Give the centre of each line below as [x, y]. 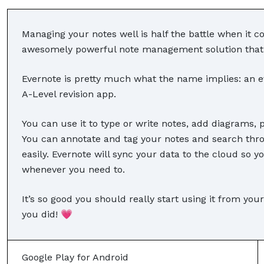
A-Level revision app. [70, 94]
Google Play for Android [75, 257]
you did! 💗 [47, 214]
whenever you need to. [75, 169]
